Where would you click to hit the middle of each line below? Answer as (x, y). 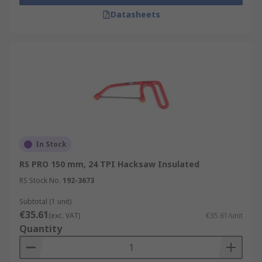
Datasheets (135, 14)
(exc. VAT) (64, 216)
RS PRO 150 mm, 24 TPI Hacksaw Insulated (109, 164)
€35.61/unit (224, 216)
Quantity (41, 229)
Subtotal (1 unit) (45, 201)
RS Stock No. (40, 180)
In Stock (51, 144)
